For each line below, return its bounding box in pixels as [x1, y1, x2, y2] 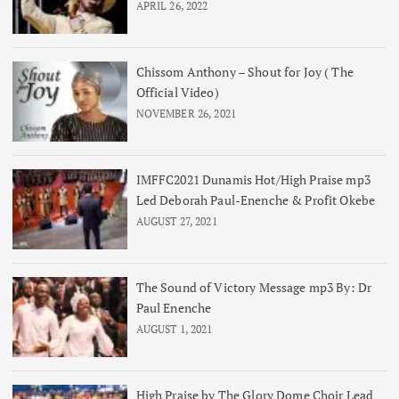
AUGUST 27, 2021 [135, 214, 217, 228]
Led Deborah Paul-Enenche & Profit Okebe [135, 191, 376, 208]
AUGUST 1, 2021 [135, 322, 213, 336]
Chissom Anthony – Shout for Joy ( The [135, 62, 354, 80]
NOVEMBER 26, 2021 [135, 106, 237, 120]
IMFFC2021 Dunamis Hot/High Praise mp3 [135, 170, 370, 188]
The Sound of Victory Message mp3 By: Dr [135, 278, 372, 296]
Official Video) [135, 83, 219, 101]
